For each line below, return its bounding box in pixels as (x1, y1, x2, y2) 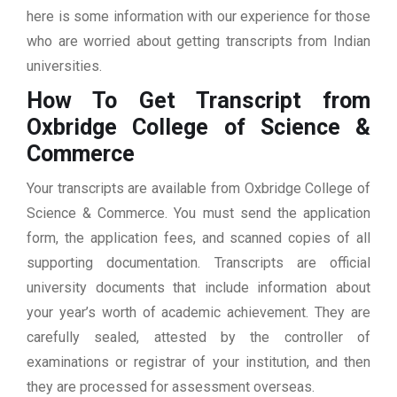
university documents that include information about (27, 279, 370, 297)
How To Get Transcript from (27, 88, 370, 114)
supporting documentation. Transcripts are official (27, 254, 370, 272)
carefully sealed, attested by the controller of (27, 329, 370, 346)
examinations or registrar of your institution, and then (27, 354, 370, 371)
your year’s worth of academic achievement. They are (27, 304, 370, 322)
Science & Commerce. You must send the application (27, 205, 370, 222)
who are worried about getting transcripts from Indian (27, 33, 370, 51)
